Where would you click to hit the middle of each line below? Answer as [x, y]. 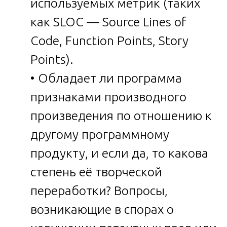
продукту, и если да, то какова [119, 153]
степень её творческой [96, 172]
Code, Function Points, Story [109, 40]
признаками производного [108, 97]
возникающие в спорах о [102, 209]
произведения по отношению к [121, 115]
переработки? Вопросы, [99, 190]
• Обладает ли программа [106, 78]
